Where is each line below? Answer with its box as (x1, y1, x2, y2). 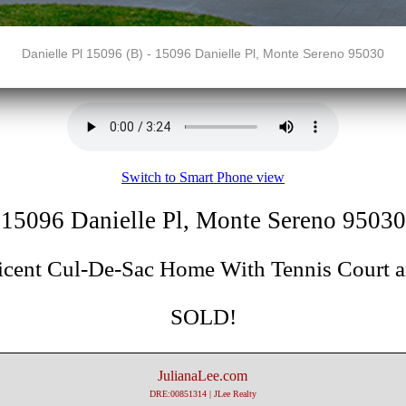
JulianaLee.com (158, 367, 248, 383)
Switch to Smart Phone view (121, 169, 285, 185)
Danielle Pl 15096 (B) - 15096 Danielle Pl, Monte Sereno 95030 (22, 46, 384, 61)
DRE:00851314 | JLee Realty (149, 388, 256, 399)
